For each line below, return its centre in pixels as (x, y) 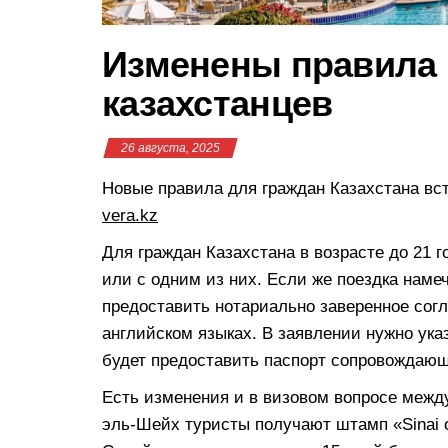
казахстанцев (217, 103)
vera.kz (130, 215)
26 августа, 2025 (170, 147)
